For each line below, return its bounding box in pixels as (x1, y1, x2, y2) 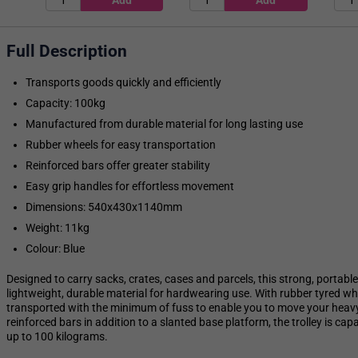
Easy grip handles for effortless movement (26, 180, 234, 193)
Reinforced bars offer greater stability (26, 159, 210, 173)
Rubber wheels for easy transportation (26, 138, 216, 152)
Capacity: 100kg (26, 97, 105, 110)
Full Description (6, 41, 127, 61)
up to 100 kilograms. (6, 329, 108, 343)
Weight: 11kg (26, 221, 89, 235)
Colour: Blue (26, 242, 85, 256)
